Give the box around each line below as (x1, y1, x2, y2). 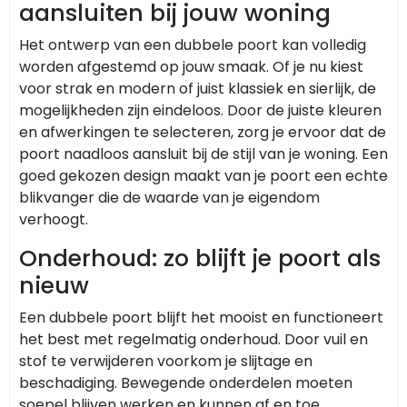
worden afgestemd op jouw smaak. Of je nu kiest (19, 55, 363, 77)
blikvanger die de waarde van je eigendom (19, 186, 320, 208)
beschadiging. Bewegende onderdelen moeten (19, 372, 352, 393)
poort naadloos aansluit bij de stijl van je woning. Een (19, 143, 388, 164)
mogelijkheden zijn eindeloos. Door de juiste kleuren (19, 99, 382, 121)
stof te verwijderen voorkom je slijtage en (19, 350, 313, 372)
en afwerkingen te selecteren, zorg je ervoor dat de (19, 121, 386, 143)
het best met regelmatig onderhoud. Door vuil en (19, 328, 368, 350)
